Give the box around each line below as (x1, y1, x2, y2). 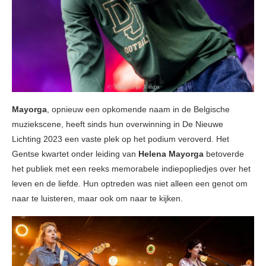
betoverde (204, 149, 244, 159)
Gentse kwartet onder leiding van (12, 149, 138, 159)
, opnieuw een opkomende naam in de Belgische (47, 104, 230, 115)
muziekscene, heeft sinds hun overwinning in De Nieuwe (12, 119, 223, 129)
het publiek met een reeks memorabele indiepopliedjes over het (12, 164, 251, 174)
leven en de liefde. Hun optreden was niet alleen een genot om (12, 179, 248, 189)
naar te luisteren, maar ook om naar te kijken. (12, 194, 183, 204)
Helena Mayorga (138, 149, 204, 159)
